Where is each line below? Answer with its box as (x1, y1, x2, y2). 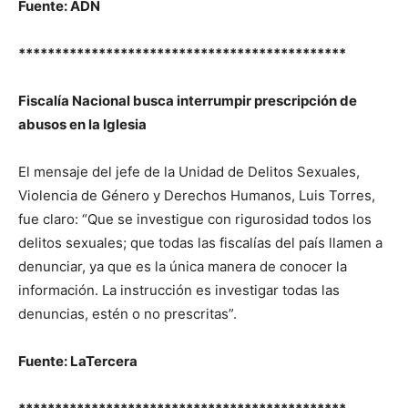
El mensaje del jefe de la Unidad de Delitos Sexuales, (18, 163, 360, 180)
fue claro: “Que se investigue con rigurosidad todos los (18, 210, 372, 228)
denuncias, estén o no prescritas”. (18, 305, 237, 322)
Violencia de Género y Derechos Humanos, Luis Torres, (18, 187, 375, 204)
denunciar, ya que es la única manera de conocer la (18, 258, 347, 275)
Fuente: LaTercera (18, 352, 138, 370)
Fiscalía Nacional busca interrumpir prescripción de (18, 92, 357, 109)
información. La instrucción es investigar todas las (18, 281, 340, 299)
